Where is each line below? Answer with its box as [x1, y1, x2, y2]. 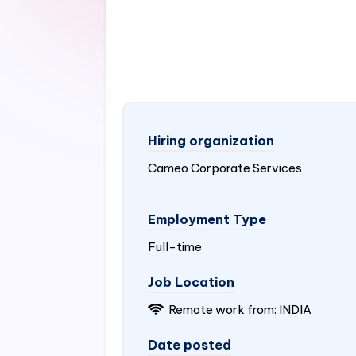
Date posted [148, 337, 232, 353]
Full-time [148, 239, 203, 254]
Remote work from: [166, 302, 280, 317]
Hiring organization [148, 133, 275, 149]
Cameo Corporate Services [148, 161, 303, 176]
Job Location [148, 274, 235, 290]
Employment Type [148, 211, 267, 227]
